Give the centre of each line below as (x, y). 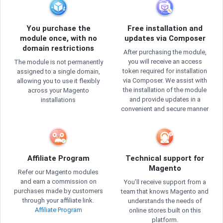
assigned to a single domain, (58, 72)
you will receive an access (165, 62)
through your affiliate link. (58, 201)
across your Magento (58, 91)
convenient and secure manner (165, 109)
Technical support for (165, 159)
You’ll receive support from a (165, 182)
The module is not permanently (58, 62)
